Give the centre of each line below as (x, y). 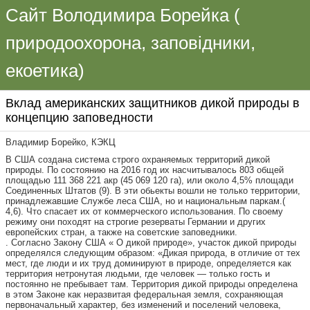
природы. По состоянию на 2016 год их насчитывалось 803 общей (145, 170)
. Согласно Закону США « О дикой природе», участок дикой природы (151, 243)
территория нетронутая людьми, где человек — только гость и (138, 274)
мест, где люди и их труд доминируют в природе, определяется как (148, 263)
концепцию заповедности (79, 118)
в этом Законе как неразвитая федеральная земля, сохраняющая (144, 294)
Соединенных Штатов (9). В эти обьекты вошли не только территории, (153, 191)
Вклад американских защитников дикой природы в (153, 103)
